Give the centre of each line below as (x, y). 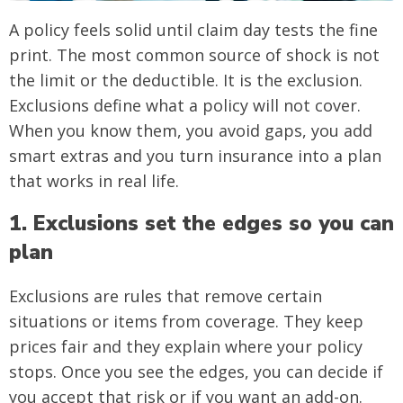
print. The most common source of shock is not (194, 54)
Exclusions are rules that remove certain (166, 296)
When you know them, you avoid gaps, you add (191, 130)
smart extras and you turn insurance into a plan (195, 155)
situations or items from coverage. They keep (186, 321)
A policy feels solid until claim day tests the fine (193, 29)
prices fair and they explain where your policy (186, 346)
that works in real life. (94, 180)
